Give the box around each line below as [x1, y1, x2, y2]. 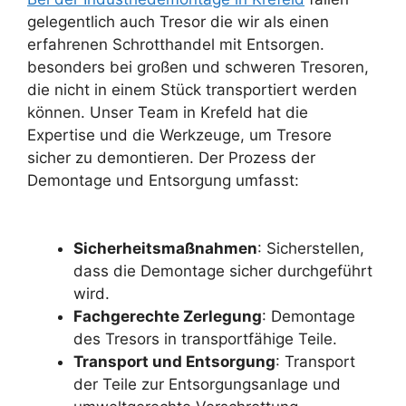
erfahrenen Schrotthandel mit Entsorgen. [27, 34, 324, 53]
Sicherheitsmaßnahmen [73, 239, 257, 258]
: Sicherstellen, [257, 239, 364, 258]
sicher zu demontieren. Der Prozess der [27, 148, 315, 167]
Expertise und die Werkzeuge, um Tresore [27, 125, 332, 144]
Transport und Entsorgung [73, 353, 275, 372]
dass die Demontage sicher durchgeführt [73, 262, 372, 281]
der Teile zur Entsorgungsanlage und [73, 375, 341, 394]
